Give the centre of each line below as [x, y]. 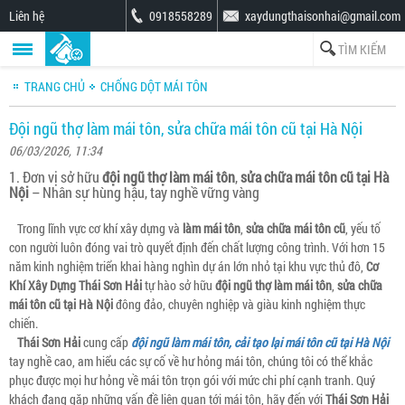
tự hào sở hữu [179, 285]
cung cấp [106, 342]
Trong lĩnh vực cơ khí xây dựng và [96, 228]
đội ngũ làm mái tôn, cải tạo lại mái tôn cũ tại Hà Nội [260, 342]
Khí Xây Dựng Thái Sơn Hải [75, 285]
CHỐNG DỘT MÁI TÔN [154, 86]
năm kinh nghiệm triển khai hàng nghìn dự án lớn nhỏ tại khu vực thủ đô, [188, 266]
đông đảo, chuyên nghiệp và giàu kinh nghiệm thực [239, 304]
